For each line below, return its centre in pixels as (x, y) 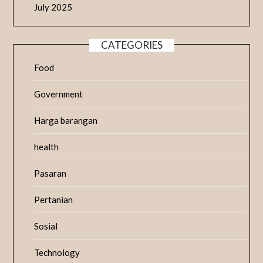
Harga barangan (66, 121)
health (47, 147)
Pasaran (50, 173)
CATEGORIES (131, 45)
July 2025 (53, 7)
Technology (57, 253)
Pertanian (54, 200)
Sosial (46, 226)
